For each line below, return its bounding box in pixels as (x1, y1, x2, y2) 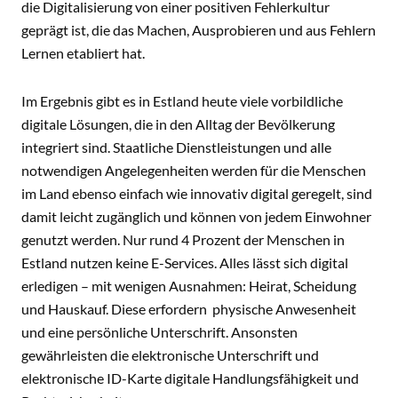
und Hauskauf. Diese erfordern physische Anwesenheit (21, 300, 356, 317)
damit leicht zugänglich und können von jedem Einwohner (21, 208, 371, 225)
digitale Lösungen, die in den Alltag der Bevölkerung (21, 115, 335, 132)
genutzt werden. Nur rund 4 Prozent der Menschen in (21, 231, 345, 248)
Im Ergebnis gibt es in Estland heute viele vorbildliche (21, 92, 343, 109)
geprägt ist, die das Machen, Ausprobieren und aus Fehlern (21, 21, 376, 38)
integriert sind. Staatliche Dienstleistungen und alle (21, 139, 331, 155)
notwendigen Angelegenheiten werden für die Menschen (21, 162, 366, 179)
